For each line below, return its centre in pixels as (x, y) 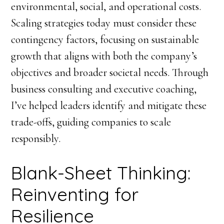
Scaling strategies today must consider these (104, 23)
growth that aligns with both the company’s (104, 56)
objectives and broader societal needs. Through (110, 72)
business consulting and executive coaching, (104, 89)
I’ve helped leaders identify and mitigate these (109, 105)
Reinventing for (75, 194)
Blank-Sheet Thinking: (101, 172)
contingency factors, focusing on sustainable (105, 39)
